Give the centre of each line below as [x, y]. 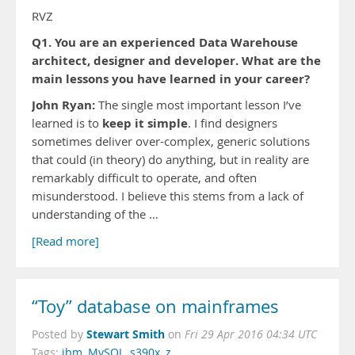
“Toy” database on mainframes [155, 307]
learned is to [67, 123]
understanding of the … [95, 214]
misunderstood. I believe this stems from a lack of [168, 196]
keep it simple [145, 123]
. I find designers [233, 123]
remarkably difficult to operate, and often [144, 178]
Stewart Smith [126, 334]
